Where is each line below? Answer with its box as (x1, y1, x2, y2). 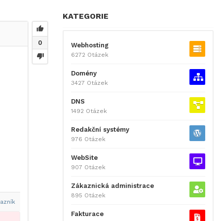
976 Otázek (71, 136, 106, 143)
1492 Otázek (71, 108, 107, 114)
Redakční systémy (71, 126, 129, 133)
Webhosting (71, 41, 109, 49)
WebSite (71, 154, 98, 161)
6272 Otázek (71, 51, 109, 58)
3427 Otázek (71, 79, 108, 86)
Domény (71, 70, 97, 77)
